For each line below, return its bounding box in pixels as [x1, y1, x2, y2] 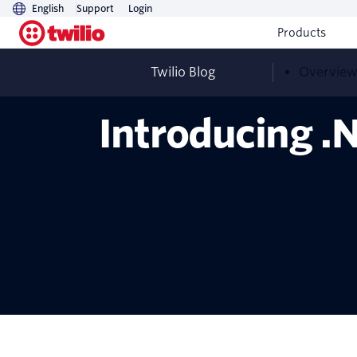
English [32, 2, 64, 14]
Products [277, 26, 326, 39]
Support [76, 2, 114, 14]
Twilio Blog [151, 65, 215, 80]
